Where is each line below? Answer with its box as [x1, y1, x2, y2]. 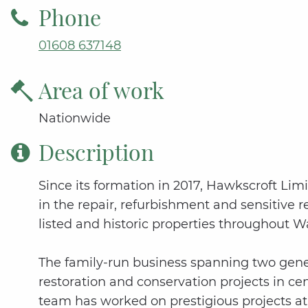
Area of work [38, 75, 164, 105]
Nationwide [38, 111, 111, 126]
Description [38, 137, 154, 167]
